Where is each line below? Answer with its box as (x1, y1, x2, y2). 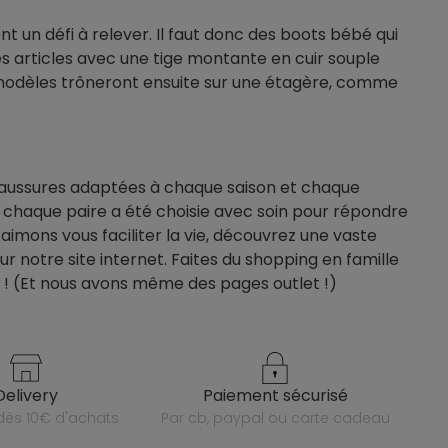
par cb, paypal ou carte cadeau (168, 408, 390, 429)
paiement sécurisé (212, 384, 348, 408)
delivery (5, 384, 58, 408)
